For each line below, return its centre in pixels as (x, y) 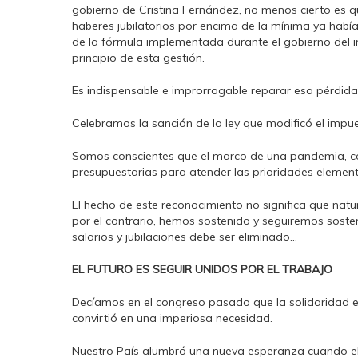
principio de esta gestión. (138, 58)
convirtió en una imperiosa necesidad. (172, 318)
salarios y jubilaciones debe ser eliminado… (185, 237)
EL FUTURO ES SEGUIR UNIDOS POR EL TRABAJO (202, 269)
